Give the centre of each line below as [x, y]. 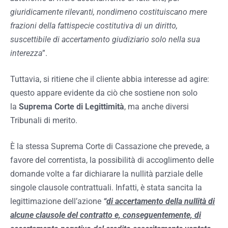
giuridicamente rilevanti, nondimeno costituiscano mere [109, 12]
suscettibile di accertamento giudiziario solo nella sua [105, 40]
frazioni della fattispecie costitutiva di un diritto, [94, 26]
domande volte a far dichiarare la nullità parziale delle [106, 174]
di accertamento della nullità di [161, 202]
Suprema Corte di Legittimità [72, 107]
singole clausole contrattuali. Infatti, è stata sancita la [106, 188]
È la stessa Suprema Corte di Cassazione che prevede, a [110, 147]
